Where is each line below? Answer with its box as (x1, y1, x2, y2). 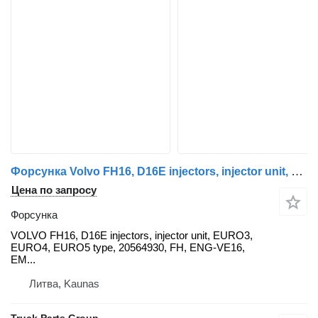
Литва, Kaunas (29, 278, 99, 290)
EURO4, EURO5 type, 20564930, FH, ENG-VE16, (11, 241, 245, 254)
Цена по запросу (11, 184, 97, 197)
